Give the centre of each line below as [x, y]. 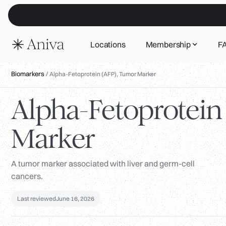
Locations [108, 45]
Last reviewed [37, 199]
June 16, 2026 [75, 199]
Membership [168, 45]
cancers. [27, 176]
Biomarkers [28, 74]
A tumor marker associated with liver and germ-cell [103, 164]
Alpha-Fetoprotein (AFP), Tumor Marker [103, 74]
